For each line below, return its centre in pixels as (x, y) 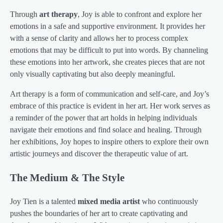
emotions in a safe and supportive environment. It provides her (108, 26)
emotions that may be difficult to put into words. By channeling (109, 50)
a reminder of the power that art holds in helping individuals (104, 117)
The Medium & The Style (67, 178)
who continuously (169, 202)
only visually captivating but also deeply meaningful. (93, 74)
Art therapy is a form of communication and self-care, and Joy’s (110, 94)
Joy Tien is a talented (44, 202)
